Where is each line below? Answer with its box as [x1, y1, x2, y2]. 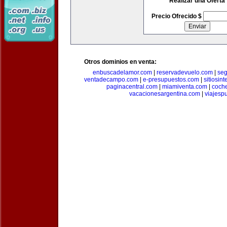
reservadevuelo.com [157, 69, 213, 76]
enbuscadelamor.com [93, 69, 152, 76]
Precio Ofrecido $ [151, 13, 203, 20]
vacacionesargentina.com [129, 90, 200, 97]
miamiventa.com [162, 83, 207, 90]
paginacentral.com [106, 83, 158, 90]
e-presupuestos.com [143, 76, 199, 83]
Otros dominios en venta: [84, 58, 157, 65]
